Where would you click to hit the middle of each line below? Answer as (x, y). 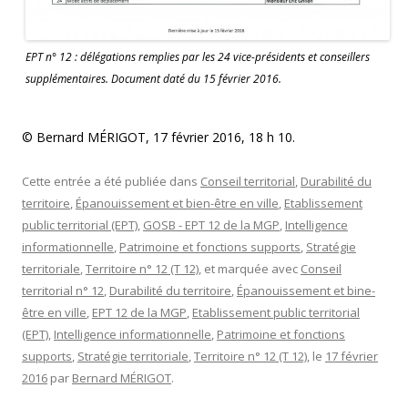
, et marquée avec (250, 269)
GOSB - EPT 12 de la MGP (211, 225)
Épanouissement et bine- (306, 291)
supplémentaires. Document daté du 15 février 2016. (153, 79)
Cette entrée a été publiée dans (111, 182)
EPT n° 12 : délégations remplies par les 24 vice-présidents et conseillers (198, 57)
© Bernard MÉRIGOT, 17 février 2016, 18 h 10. (158, 138)
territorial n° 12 (63, 291)
